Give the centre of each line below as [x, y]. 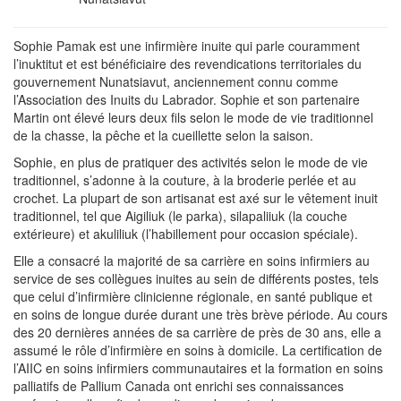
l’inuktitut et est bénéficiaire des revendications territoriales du [188, 64]
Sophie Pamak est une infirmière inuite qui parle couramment [187, 46]
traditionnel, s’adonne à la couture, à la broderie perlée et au [185, 180]
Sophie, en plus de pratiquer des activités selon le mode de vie [191, 162]
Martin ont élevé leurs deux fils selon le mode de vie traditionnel [193, 118]
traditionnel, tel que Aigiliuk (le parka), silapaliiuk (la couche [180, 216]
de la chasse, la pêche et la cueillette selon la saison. [163, 136]
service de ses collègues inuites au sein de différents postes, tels [196, 279]
